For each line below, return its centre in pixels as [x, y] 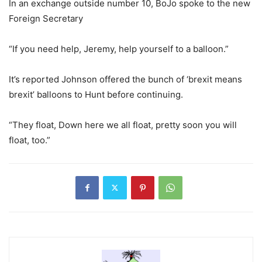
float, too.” [30, 140]
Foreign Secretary [46, 18]
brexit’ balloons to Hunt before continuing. [96, 94]
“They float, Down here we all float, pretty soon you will [123, 125]
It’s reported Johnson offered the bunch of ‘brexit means [125, 79]
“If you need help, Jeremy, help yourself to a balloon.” [119, 49]
